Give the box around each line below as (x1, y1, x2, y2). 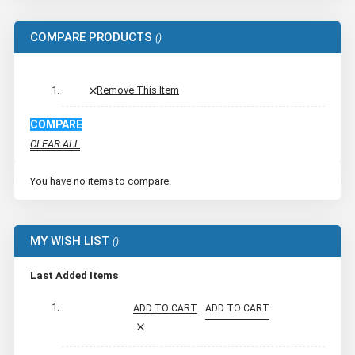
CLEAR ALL (30, 137, 80, 150)
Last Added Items (30, 269, 118, 281)
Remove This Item (97, 83, 179, 96)
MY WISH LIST (30, 233, 109, 248)
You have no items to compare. (30, 174, 171, 187)
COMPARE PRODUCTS (30, 29, 152, 44)
